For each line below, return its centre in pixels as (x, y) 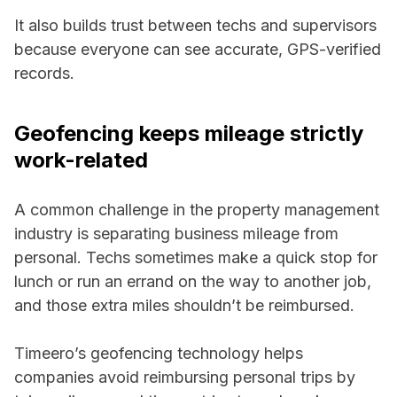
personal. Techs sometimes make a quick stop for (196, 258)
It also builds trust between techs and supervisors (195, 26)
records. (44, 74)
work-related (81, 160)
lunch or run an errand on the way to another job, (193, 282)
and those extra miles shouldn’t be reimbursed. (184, 306)
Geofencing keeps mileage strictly (189, 134)
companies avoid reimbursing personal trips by (185, 378)
